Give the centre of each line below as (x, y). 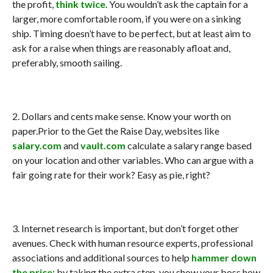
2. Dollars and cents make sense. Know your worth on (121, 116)
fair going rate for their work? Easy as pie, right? (111, 174)
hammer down (224, 257)
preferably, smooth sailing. (67, 62)
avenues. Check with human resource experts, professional (132, 243)
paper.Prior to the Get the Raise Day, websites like (115, 130)
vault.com (103, 145)
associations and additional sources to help (101, 257)
